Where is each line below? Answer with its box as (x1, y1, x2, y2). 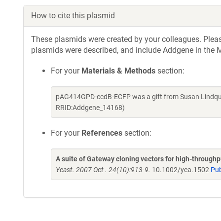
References (81, 128, 122, 138)
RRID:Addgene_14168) (56, 104, 125, 111)
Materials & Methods (81, 66, 155, 75)
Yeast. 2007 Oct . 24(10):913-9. (56, 166, 150, 174)
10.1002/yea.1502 (150, 166, 211, 174)
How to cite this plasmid (31, 11, 115, 20)
